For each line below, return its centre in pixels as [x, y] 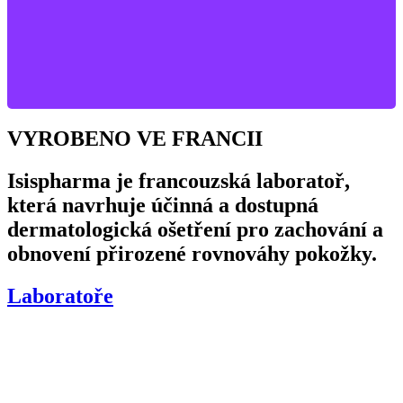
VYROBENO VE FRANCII [135, 138]
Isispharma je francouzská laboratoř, [179, 180]
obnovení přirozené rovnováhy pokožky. [192, 253]
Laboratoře [60, 296]
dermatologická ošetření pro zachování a [195, 229]
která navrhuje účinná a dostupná [163, 205]
